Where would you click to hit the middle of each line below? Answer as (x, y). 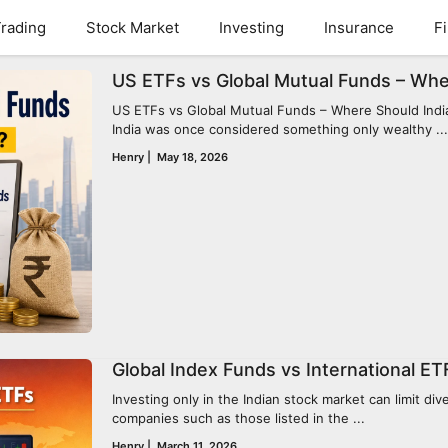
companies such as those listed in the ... (238, 418)
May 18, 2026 (192, 157)
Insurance (359, 27)
